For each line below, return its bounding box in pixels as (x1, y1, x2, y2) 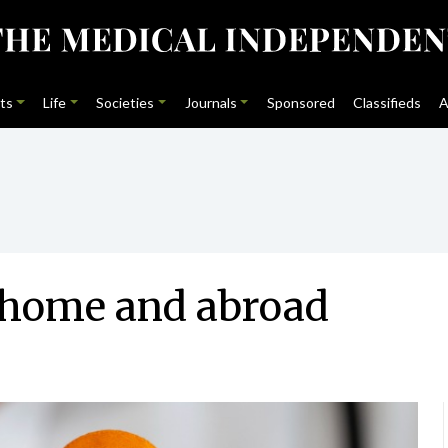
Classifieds (353, 94, 422, 111)
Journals (184, 94, 237, 111)
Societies (96, 94, 155, 111)
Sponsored (266, 94, 335, 111)
